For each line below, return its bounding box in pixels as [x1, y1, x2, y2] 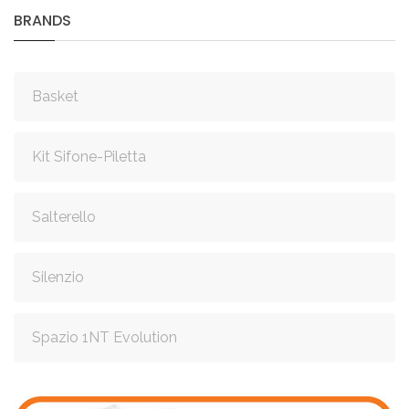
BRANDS [14, 10, 71, 32]
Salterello [32, 208, 96, 226]
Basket [32, 88, 79, 106]
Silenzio [32, 268, 84, 287]
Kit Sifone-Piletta [32, 148, 146, 166]
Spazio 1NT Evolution [32, 329, 177, 347]
